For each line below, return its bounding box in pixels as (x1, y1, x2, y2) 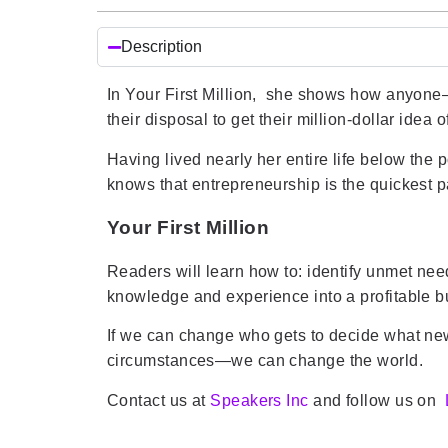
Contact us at (107, 391, 211, 409)
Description (121, 38, 202, 56)
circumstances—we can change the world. (107, 352, 424, 370)
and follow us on (308, 391, 446, 409)
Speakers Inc (210, 391, 309, 409)
